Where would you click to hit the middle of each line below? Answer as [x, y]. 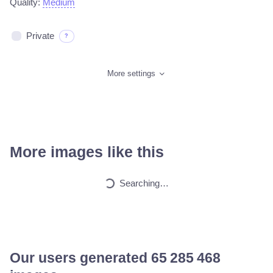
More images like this [87, 152]
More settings [133, 74]
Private [40, 36]
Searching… [144, 183]
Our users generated [80, 258]
